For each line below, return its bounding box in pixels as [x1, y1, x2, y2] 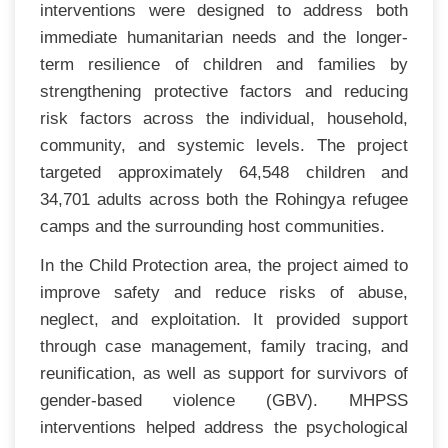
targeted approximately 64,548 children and [40, 162, 408, 182]
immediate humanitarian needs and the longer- [40, 27, 408, 47]
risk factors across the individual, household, [40, 108, 408, 128]
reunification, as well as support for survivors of [40, 363, 408, 383]
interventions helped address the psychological [40, 417, 408, 437]
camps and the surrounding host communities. [40, 216, 385, 236]
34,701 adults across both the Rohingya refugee [40, 189, 408, 209]
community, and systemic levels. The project [40, 135, 408, 155]
